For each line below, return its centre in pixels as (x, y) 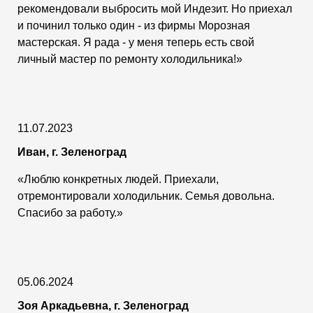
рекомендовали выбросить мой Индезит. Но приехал (155, 8)
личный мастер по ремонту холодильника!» (130, 59)
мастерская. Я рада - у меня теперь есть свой (136, 42)
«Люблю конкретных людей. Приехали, (118, 179)
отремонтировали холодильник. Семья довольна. (146, 196)
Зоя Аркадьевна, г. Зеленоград (103, 305)
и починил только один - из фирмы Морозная (134, 25)
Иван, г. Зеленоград (72, 152)
